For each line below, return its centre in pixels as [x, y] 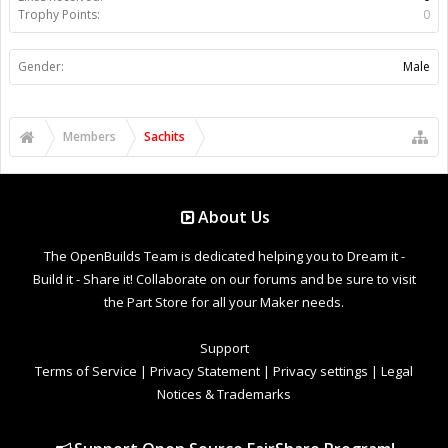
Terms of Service [86, 370]
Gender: [41, 66]
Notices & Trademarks [224, 393]
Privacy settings [320, 370]
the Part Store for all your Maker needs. [224, 301]
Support [224, 347]
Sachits [164, 136]
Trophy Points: [59, 14]
